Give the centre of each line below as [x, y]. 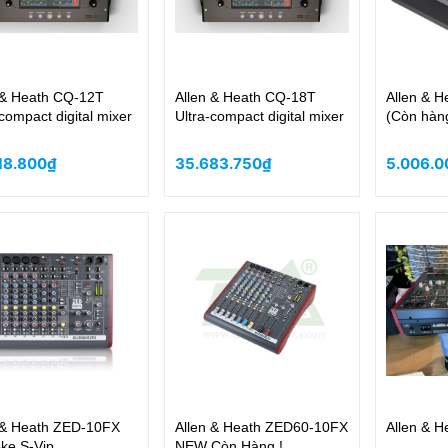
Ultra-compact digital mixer [259, 116]
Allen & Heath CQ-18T [245, 97]
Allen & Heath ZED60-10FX [261, 427]
